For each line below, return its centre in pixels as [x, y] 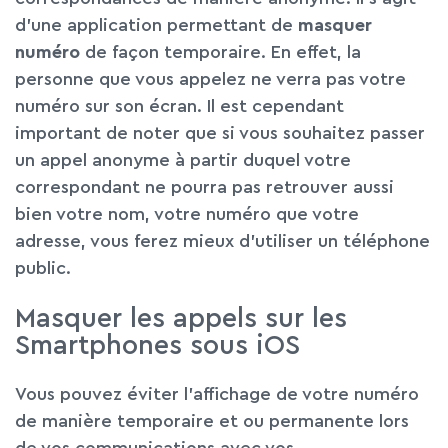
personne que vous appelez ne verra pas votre [210, 79]
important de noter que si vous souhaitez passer [220, 133]
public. [43, 268]
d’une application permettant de [156, 25]
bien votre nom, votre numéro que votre [187, 214]
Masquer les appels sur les [181, 318]
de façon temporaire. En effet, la [220, 52]
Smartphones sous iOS [157, 345]
